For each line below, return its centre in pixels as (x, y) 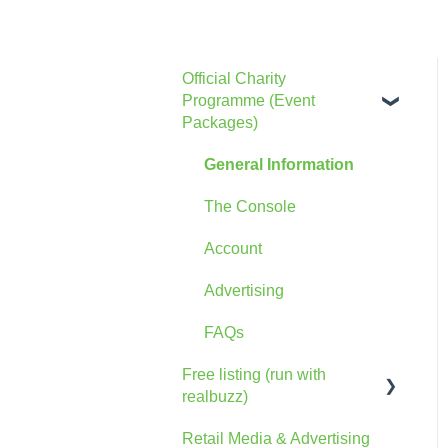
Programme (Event (248, 100)
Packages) (220, 122)
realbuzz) (215, 396)
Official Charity (234, 78)
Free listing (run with (254, 374)
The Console (250, 206)
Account (233, 248)
